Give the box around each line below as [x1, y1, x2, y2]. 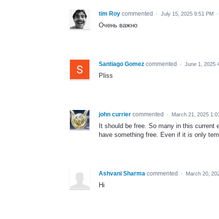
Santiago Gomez [99, 60, 144, 67]
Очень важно [99, 21, 137, 29]
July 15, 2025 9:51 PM [161, 10, 214, 17]
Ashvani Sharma [99, 170, 145, 177]
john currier [99, 110, 131, 118]
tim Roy [99, 10, 120, 17]
